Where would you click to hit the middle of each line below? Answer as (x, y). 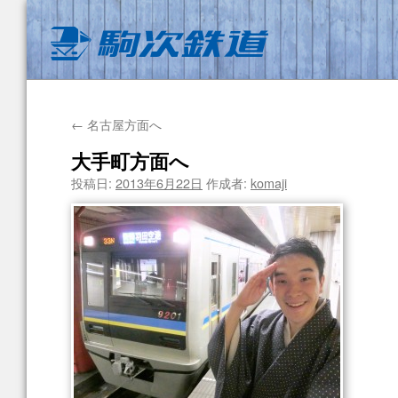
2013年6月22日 (159, 183)
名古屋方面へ (123, 124)
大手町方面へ (130, 161)
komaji (269, 183)
